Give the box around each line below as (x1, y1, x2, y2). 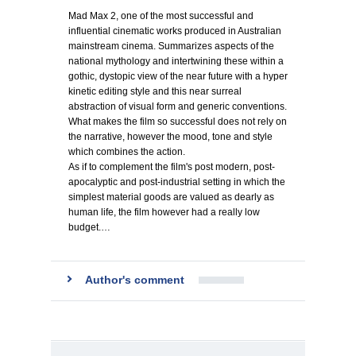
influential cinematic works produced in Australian (68, 25, 281, 37)
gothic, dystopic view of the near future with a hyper (68, 71, 288, 82)
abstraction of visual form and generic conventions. (68, 101, 287, 112)
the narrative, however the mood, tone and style (68, 131, 273, 142)
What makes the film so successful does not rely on (68, 116, 287, 127)
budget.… (68, 222, 110, 233)
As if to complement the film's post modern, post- (68, 161, 275, 172)
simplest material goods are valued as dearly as (68, 192, 274, 203)
